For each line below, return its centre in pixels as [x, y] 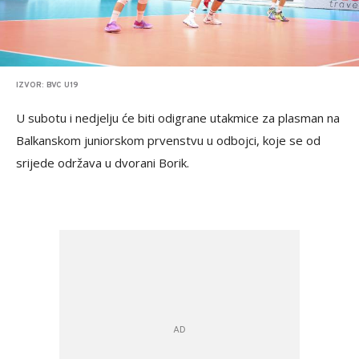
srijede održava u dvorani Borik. [103, 162]
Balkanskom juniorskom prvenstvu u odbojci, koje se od [168, 140]
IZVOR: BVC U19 [47, 85]
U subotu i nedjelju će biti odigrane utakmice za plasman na [178, 117]
